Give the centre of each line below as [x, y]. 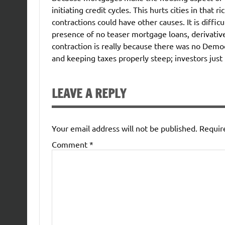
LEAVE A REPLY [89, 93]
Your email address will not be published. [124, 128]
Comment [70, 144]
